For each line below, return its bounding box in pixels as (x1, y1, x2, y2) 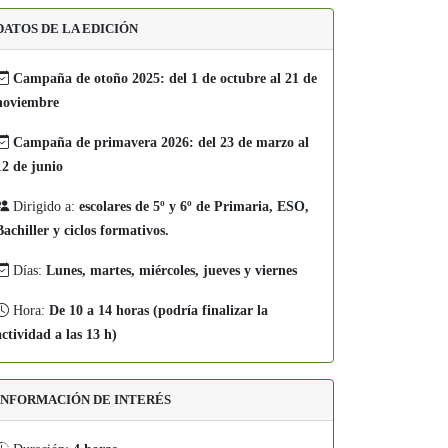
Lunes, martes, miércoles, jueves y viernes (46, 262, 297, 279)
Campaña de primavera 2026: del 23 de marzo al (13, 134, 309, 151)
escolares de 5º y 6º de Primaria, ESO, (79, 198, 309, 215)
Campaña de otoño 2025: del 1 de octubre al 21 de (13, 70, 317, 87)
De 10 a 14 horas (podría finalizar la (49, 302, 268, 319)
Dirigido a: (9, 198, 79, 215)
